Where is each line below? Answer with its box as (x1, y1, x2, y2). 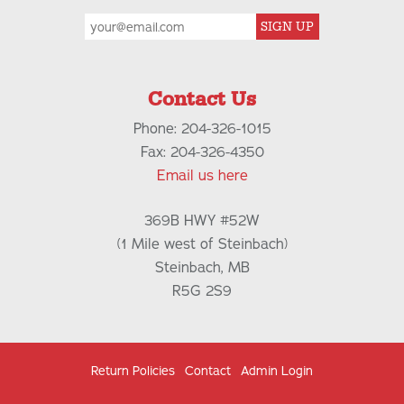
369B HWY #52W (144, 211, 260, 232)
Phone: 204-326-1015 (133, 119, 271, 140)
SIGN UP (261, 19, 315, 36)
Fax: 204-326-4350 (140, 142, 264, 163)
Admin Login (241, 363, 314, 381)
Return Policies (90, 363, 175, 381)
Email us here (156, 166, 248, 187)
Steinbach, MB (154, 258, 250, 279)
